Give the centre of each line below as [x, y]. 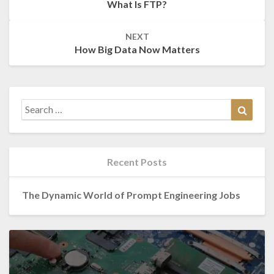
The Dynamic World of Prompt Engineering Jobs [131, 195]
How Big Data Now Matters [137, 49]
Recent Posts [137, 161]
